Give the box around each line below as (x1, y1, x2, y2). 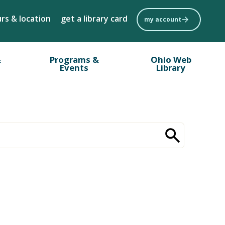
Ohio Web (150, 53, 191, 65)
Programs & (49, 53, 99, 65)
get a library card (60, 13, 128, 24)
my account (142, 15, 183, 24)
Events (60, 61, 89, 73)
